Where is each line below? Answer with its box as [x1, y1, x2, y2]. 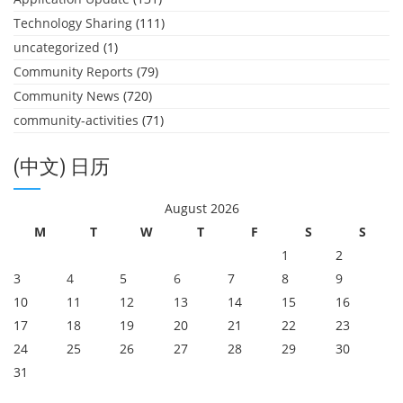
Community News [13, 87, 120, 104]
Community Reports [13, 63, 133, 80]
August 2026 [164, 200, 239, 217]
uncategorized [13, 39, 100, 56]
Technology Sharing [13, 14, 132, 31]
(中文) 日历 [13, 156, 110, 178]
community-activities [13, 112, 139, 129]
